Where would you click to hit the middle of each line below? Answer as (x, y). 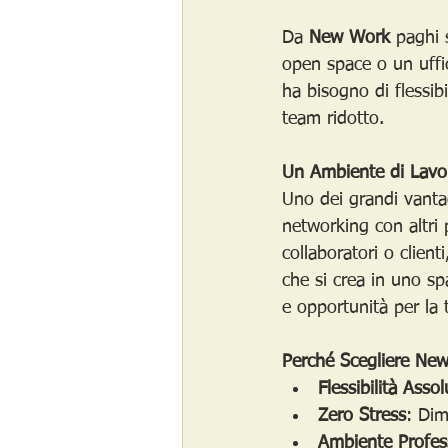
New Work (349, 38)
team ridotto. (333, 119)
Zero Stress (362, 416)
